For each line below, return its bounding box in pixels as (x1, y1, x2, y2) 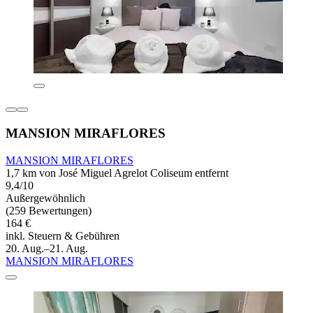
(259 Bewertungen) (6, 204, 92, 217)
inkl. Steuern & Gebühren (6, 229, 119, 242)
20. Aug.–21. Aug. (6, 242, 88, 254)
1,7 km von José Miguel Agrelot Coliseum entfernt (6, 166, 228, 179)
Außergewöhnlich (6, 191, 85, 204)
